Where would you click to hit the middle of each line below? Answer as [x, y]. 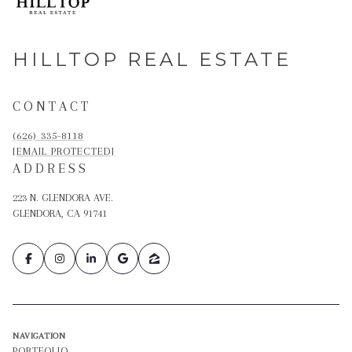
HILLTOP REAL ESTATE [152, 60]
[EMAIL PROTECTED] [64, 152]
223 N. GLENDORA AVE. [64, 198]
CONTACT [52, 106]
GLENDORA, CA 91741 [60, 214]
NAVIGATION [39, 336]
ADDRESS [51, 169]
